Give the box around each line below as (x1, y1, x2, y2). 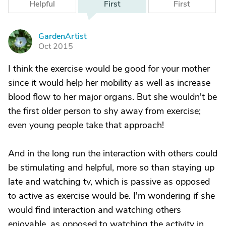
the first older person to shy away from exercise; (8, 105, 201, 117)
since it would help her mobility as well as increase (8, 77, 210, 89)
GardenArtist (38, 31, 87, 42)
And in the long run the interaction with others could (8, 147, 217, 159)
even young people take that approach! (8, 119, 164, 131)
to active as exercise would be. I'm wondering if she (8, 190, 215, 202)
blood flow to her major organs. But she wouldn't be (8, 91, 217, 103)
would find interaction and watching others (8, 204, 181, 216)
